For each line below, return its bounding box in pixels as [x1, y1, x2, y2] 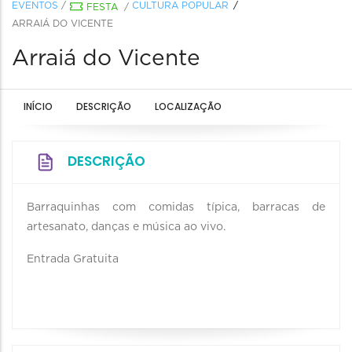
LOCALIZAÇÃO [155, 100, 222, 113]
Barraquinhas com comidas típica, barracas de [27, 202, 325, 213]
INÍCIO [24, 100, 53, 113]
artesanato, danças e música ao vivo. [27, 222, 225, 233]
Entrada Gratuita [27, 254, 119, 265]
